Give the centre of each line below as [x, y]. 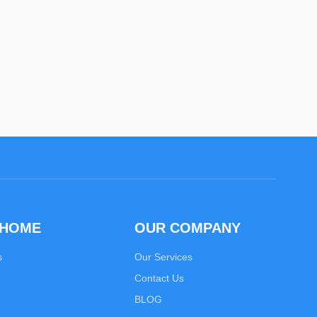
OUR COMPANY [188, 228]
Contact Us [159, 278]
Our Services [163, 257]
